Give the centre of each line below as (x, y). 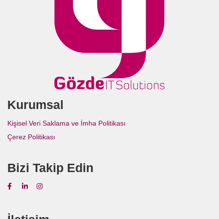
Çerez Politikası (31, 137)
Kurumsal (35, 105)
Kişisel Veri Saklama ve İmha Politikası (66, 123)
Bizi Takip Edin (50, 168)
